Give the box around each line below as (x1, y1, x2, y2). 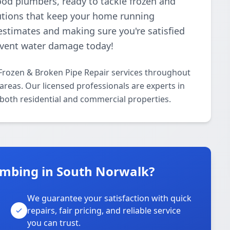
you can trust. (27, 217, 81, 228)
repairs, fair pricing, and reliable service (27, 205, 181, 216)
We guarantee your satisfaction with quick (27, 193, 192, 204)
